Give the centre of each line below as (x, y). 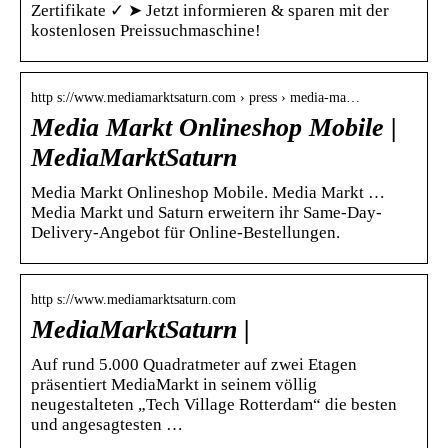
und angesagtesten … (107, 424)
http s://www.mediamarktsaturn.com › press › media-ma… (195, 97)
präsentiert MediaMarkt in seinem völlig (174, 384)
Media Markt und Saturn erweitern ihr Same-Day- (206, 212)
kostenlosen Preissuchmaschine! (146, 30)
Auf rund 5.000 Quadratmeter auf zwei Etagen (194, 364)
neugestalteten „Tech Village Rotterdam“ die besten (214, 404)
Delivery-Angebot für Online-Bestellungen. (185, 232)
